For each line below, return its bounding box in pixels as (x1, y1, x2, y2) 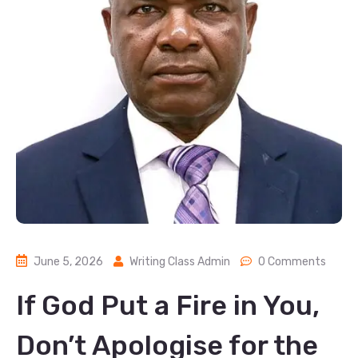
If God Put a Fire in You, (16, 289, 320, 323)
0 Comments (258, 255, 326, 269)
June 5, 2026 (34, 255, 103, 269)
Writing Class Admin (129, 255, 230, 269)
